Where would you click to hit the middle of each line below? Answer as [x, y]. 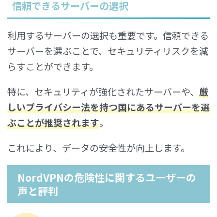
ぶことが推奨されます [53, 122]
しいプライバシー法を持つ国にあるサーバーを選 [108, 107]
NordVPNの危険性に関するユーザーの [107, 177]
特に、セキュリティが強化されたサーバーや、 [103, 91]
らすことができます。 [53, 66]
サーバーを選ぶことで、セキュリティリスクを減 [108, 50]
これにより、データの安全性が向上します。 [99, 147]
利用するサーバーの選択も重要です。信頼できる [108, 35]
